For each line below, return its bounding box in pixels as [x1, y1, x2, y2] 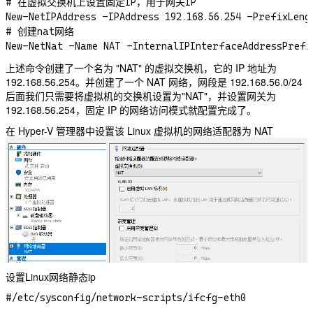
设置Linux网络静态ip [6, 270, 96, 284]
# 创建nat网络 [6, 25, 74, 37]
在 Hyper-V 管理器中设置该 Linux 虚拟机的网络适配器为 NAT [6, 123, 273, 138]
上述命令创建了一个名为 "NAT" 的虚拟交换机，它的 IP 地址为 [6, 60, 277, 75]
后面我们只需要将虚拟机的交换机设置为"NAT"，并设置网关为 [6, 88, 276, 103]
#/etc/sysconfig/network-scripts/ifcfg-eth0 [6, 292, 246, 304]
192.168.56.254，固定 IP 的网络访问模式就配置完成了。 [6, 102, 256, 117]
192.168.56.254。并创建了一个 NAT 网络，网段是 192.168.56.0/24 [6, 74, 303, 89]
